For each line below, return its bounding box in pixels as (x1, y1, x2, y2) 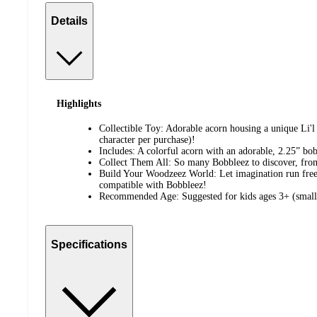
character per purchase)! (99, 134, 195, 146)
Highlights (57, 98, 101, 110)
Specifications (51, 238, 127, 250)
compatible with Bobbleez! (99, 180, 207, 191)
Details (51, 15, 88, 28)
